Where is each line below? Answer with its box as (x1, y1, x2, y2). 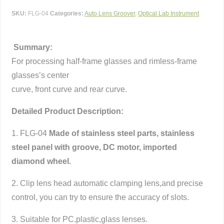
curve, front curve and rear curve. (11, 84, 127, 93)
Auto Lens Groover (84, 9, 135, 17)
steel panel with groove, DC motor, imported (11, 142, 177, 151)
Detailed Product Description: (11, 106, 124, 115)
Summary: (13, 42, 53, 51)
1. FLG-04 (11, 128, 49, 137)
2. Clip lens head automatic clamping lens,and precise (11, 178, 203, 187)
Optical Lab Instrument (138, 9, 199, 17)
